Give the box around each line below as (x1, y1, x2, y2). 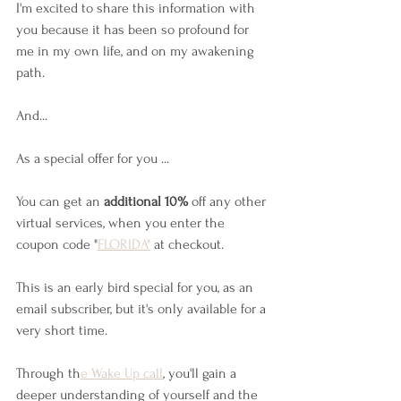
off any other (188, 192, 269, 209)
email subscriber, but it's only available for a (16, 300, 269, 317)
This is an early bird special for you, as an (16, 278, 257, 295)
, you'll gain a (163, 364, 240, 381)
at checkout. (150, 235, 224, 252)
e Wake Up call (81, 364, 163, 381)
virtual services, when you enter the (16, 214, 228, 231)
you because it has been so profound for (16, 21, 252, 38)
